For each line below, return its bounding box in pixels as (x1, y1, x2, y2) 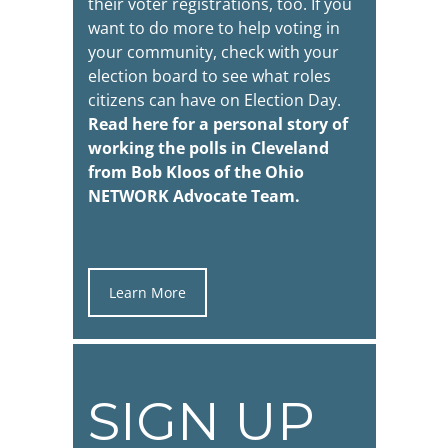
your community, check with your (87, 40, 339, 63)
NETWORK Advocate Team (87, 184, 295, 207)
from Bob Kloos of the (87, 160, 265, 183)
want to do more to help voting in (87, 16, 340, 39)
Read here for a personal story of (87, 112, 348, 135)
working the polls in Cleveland (87, 136, 329, 159)
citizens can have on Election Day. (87, 88, 341, 111)
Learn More (108, 282, 186, 302)
